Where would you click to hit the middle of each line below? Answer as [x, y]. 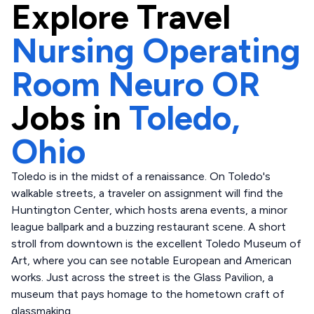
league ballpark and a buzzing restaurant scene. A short [149, 227]
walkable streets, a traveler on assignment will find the [147, 193]
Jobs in [66, 118]
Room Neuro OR [136, 84]
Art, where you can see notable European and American [151, 260]
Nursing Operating [156, 50]
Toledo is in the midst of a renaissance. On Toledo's [141, 176]
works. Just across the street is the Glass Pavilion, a [142, 277]
